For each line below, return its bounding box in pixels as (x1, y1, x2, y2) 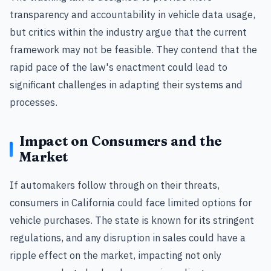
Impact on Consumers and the (19, 132, 222, 149)
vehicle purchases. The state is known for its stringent (10, 214, 254, 227)
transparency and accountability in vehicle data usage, (10, 8, 255, 21)
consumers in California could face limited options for (10, 196, 252, 209)
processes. (10, 96, 57, 108)
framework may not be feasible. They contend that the (10, 43, 257, 56)
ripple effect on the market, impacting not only (10, 249, 221, 262)
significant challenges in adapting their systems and (10, 78, 243, 91)
